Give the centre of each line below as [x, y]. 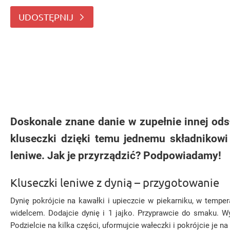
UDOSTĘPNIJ [46, 17]
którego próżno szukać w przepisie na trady [118, 8]
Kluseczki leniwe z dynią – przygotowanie [115, 182]
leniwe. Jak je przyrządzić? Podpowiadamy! [116, 156]
